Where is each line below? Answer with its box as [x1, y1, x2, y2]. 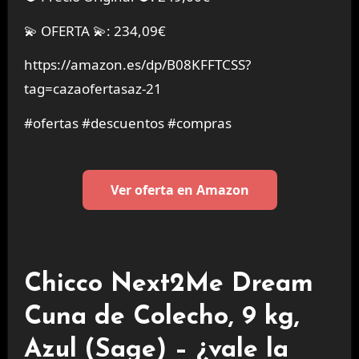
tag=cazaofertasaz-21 [23, 79, 162, 99]
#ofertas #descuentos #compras [23, 114, 232, 133]
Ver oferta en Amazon [110, 181, 249, 200]
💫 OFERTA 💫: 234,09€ [23, 21, 166, 40]
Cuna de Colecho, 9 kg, [23, 304, 300, 330]
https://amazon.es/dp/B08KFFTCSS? [23, 55, 251, 75]
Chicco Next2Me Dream [23, 271, 313, 297]
